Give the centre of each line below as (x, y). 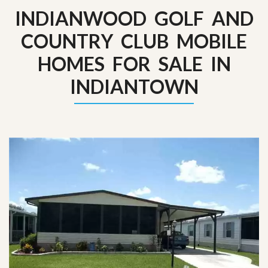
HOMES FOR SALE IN (134, 64)
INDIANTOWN (134, 86)
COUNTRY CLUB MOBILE (134, 41)
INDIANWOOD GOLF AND (134, 18)
